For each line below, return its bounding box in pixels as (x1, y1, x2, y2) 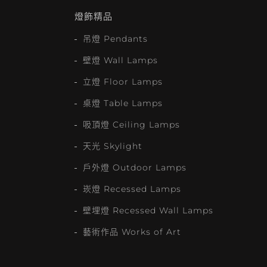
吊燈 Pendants (82, 33, 148, 44)
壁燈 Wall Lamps (82, 54, 158, 66)
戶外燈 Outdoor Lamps (82, 162, 187, 173)
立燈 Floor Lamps (82, 76, 163, 87)
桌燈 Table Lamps (82, 97, 163, 108)
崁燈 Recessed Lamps (82, 183, 181, 194)
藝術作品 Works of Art (82, 226, 181, 237)
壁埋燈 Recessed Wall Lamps (82, 204, 213, 216)
